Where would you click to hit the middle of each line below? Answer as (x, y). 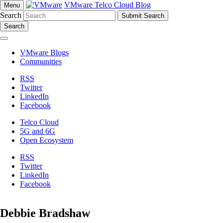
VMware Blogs (44, 53)
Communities (41, 61)
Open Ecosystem (47, 140)
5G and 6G (38, 131)
